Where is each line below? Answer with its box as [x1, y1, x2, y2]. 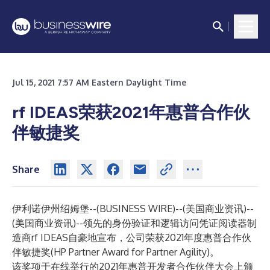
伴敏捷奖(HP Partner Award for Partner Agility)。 [12, 246, 219, 258]
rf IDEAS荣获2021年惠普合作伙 [12, 102, 250, 122]
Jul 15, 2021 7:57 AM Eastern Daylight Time [12, 77, 186, 87]
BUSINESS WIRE [99, 202, 172, 215]
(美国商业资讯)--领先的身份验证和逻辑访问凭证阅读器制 [12, 217, 257, 229]
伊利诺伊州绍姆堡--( [12, 202, 99, 215]
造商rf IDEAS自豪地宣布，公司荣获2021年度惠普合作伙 [12, 231, 251, 243]
